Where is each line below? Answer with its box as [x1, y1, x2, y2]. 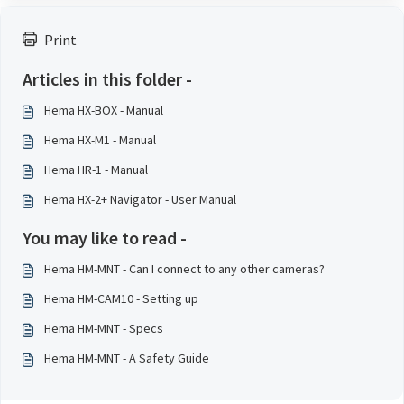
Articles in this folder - [23, 68, 192, 90]
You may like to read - [23, 226, 187, 249]
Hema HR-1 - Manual [44, 161, 148, 178]
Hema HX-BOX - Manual [44, 102, 163, 118]
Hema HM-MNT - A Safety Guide [44, 350, 209, 366]
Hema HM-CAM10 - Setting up [44, 290, 198, 307]
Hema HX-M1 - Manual [44, 132, 156, 148]
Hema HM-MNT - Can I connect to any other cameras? [44, 261, 325, 277]
